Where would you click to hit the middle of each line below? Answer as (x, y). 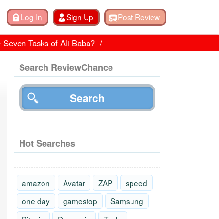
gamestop (80, 201)
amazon (36, 183)
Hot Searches (47, 143)
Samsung (127, 201)
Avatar (74, 183)
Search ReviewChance (66, 67)
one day (36, 201)
